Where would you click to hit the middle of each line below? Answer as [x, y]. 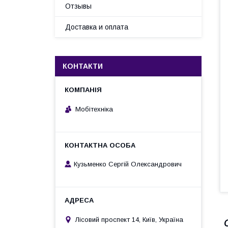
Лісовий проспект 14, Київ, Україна [129, 219]
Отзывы [78, 6]
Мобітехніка [94, 109]
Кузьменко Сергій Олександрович [128, 164]
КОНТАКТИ [83, 66]
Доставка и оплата [97, 27]
